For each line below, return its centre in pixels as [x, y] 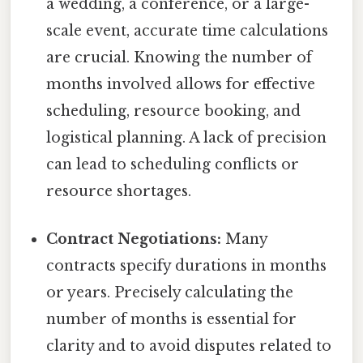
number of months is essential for [172, 320]
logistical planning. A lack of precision [187, 138]
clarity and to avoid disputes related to [189, 346]
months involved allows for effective [181, 85]
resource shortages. [119, 192]
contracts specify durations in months [187, 266]
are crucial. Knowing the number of [179, 58]
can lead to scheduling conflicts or [173, 165]
